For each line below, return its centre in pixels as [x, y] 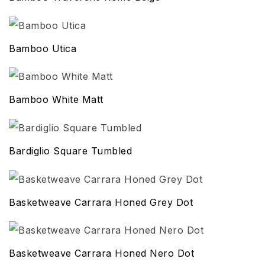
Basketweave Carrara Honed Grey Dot [101, 202]
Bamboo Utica [43, 48]
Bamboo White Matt [56, 100]
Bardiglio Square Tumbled [70, 151]
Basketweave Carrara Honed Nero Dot [101, 253]
